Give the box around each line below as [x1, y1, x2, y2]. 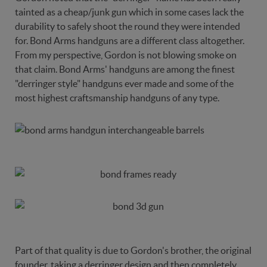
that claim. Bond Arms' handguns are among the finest [15, 64, 235, 74]
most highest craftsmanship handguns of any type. [15, 92, 219, 103]
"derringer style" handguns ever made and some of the [15, 78, 234, 89]
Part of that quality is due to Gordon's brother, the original [15, 245, 252, 256]
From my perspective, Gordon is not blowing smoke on [15, 49, 237, 60]
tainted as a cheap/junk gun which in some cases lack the [15, 7, 244, 17]
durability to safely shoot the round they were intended [15, 21, 240, 32]
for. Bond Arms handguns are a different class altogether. [15, 35, 244, 46]
